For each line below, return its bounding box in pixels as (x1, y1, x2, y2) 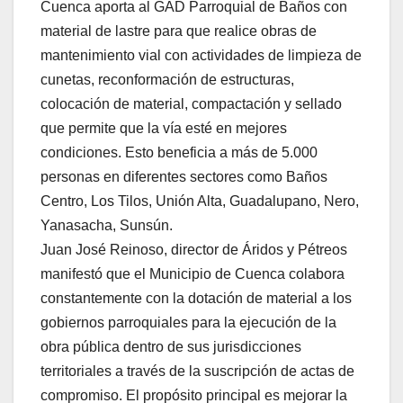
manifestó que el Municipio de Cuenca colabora (40, 266, 345, 282)
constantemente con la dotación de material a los (40, 291, 352, 307)
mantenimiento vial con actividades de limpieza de (40, 48, 362, 64)
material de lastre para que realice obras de (40, 23, 317, 40)
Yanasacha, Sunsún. (40, 218, 173, 234)
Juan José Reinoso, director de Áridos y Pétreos (40, 242, 347, 258)
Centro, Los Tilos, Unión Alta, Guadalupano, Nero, (40, 193, 359, 210)
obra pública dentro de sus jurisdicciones (40, 339, 301, 355)
